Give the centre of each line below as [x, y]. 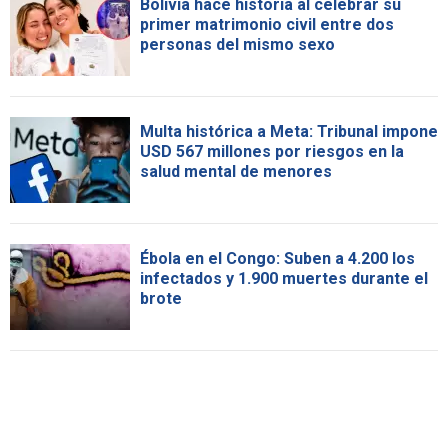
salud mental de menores [236, 171]
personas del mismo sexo [237, 44]
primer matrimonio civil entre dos [267, 24]
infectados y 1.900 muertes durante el [284, 278]
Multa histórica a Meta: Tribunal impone [289, 131]
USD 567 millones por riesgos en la [272, 151]
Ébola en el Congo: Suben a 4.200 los [277, 258]
